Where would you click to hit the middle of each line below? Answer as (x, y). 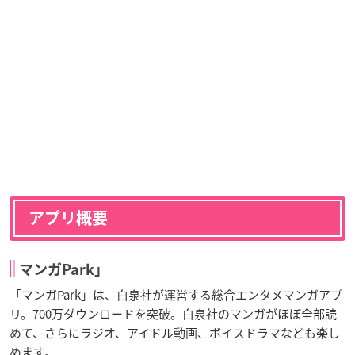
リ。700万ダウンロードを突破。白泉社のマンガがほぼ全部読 (173, 313)
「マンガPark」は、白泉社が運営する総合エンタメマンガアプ (176, 294)
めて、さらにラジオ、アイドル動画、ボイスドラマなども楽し (175, 332)
